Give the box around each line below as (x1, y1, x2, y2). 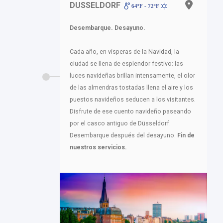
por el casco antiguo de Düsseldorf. (70, 119, 171, 127)
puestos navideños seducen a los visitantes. (70, 96, 196, 103)
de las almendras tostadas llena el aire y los (70, 84, 193, 91)
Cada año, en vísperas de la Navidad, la (70, 48, 179, 55)
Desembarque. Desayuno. (70, 24, 145, 31)
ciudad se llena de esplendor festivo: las (70, 60, 183, 67)
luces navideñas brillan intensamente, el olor (70, 72, 195, 79)
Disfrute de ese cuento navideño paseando (70, 108, 191, 115)
